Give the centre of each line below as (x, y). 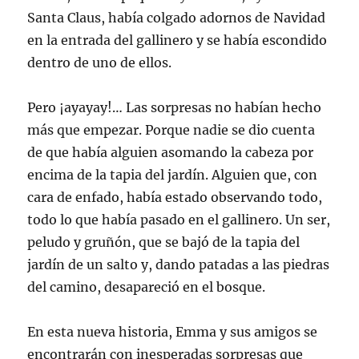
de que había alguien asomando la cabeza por (171, 153)
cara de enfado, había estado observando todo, (175, 198)
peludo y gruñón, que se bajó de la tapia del (164, 242)
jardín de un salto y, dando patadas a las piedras (179, 265)
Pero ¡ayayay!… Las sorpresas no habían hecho (175, 108)
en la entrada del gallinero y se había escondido (177, 40)
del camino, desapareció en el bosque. (147, 287)
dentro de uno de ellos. (100, 63)
